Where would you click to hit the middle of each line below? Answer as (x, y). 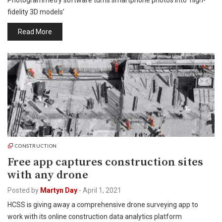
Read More (35, 32)
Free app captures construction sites (105, 162)
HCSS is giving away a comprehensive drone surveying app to (103, 205)
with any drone (48, 175)
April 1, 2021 (102, 190)
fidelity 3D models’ (36, 12)
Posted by (23, 190)
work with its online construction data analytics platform (95, 217)
